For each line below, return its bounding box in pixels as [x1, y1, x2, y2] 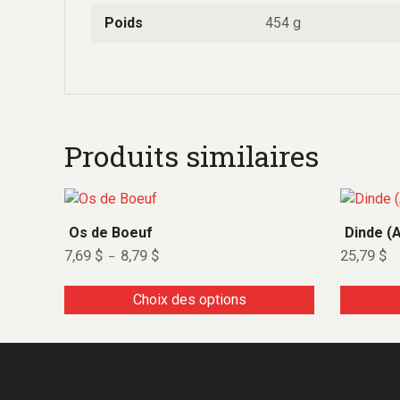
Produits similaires [64, 137, 319, 176]
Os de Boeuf [69, 224, 153, 242]
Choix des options [132, 290, 246, 308]
